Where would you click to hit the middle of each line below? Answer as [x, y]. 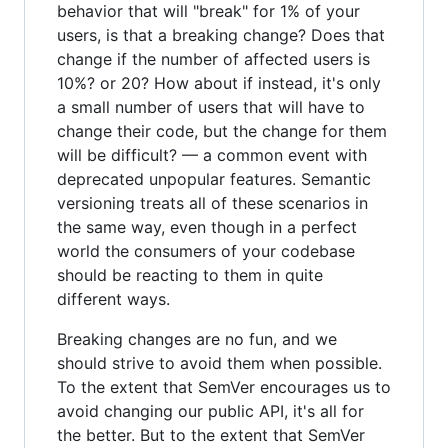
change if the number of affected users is [213, 59]
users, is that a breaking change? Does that [221, 35]
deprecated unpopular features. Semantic [214, 179]
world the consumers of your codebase [206, 251]
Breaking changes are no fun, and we [197, 339]
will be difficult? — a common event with [212, 155]
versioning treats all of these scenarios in [212, 203]
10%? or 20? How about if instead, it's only [219, 83]
